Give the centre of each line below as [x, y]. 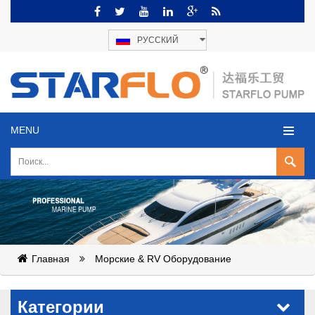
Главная [51, 258]
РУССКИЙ [158, 40]
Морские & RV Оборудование [163, 258]
